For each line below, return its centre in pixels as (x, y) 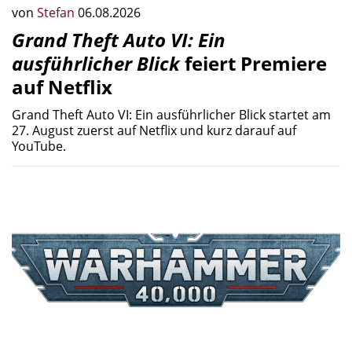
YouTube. (39, 146)
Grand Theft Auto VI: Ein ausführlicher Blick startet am (171, 115)
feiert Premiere (253, 63)
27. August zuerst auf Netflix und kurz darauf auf (154, 130)
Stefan (57, 13)
